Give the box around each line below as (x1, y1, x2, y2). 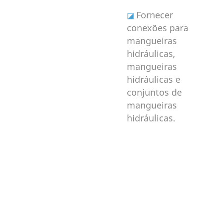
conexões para (126, 21, 188, 34)
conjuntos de (126, 86, 182, 98)
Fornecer (136, 8, 173, 21)
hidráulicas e (126, 73, 180, 85)
